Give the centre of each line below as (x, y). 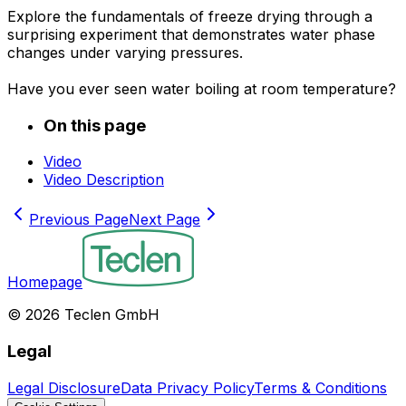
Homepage (45, 282)
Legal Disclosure (64, 387)
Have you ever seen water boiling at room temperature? (202, 89)
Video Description (104, 180)
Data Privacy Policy (187, 387)
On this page (95, 125)
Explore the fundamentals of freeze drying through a (190, 17)
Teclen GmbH (110, 315)
